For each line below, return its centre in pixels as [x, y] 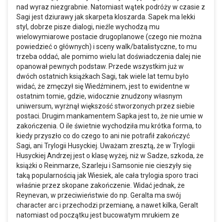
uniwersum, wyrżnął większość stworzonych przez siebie [106, 106]
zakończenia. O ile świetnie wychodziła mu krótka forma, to [109, 126]
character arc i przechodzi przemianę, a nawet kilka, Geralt [107, 205]
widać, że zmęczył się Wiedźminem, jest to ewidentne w [103, 86]
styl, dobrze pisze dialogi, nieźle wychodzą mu [88, 27]
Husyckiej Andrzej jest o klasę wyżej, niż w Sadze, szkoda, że [110, 156]
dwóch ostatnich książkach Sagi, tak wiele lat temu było [103, 77]
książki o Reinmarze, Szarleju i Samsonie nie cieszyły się [104, 166]
